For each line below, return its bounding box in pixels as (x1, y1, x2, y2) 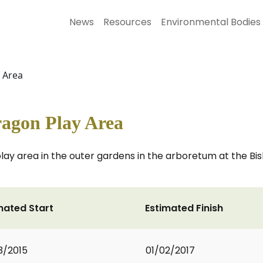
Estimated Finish (145, 201, 223, 215)
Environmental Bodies (161, 15, 261, 29)
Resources (103, 15, 151, 29)
